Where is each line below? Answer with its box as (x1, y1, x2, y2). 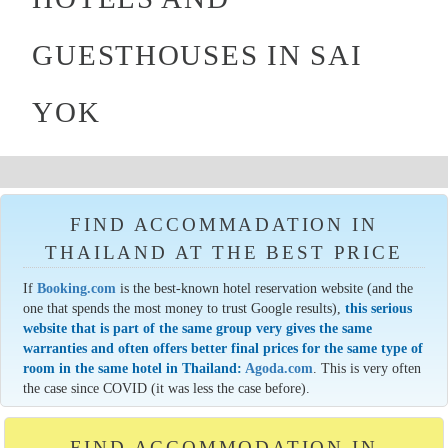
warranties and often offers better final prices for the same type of (23, 340, 424, 357)
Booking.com (37, 280, 117, 297)
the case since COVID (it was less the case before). (23, 380, 311, 397)
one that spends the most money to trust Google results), (23, 300, 346, 317)
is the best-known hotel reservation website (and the (116, 280, 414, 297)
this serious (345, 300, 413, 317)
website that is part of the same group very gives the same (23, 320, 373, 337)
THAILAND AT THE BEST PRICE (45, 242, 403, 264)
